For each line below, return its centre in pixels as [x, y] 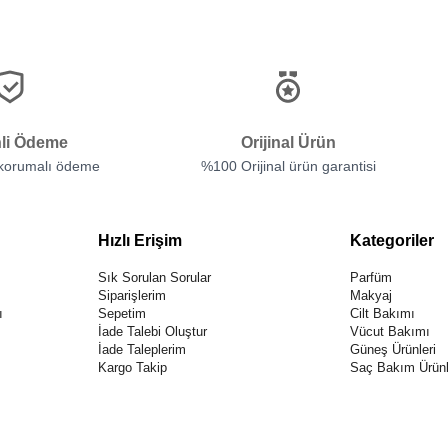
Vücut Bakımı [390, 331]
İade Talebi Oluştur [152, 331]
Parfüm [371, 277]
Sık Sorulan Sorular [154, 277]
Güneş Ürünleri [393, 349]
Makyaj [371, 295]
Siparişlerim [131, 295]
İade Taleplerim [141, 349]
